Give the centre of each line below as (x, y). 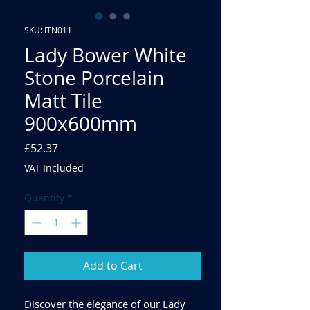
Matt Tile (63, 100)
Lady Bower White (106, 55)
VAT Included (54, 167)
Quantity (44, 197)
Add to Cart (112, 265)
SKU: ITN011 (48, 29)
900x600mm (81, 123)
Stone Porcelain (94, 77)
